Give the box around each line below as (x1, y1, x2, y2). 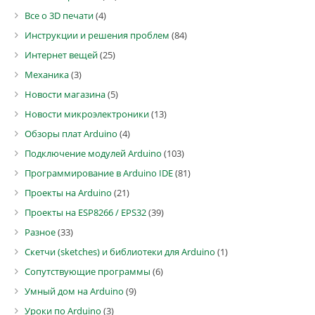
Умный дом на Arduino (25, 285, 124, 297)
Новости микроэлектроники (25, 108, 149, 120)
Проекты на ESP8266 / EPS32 (25, 206, 146, 219)
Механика (25, 68, 69, 81)
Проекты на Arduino (25, 186, 112, 199)
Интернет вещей (25, 49, 98, 61)
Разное (25, 226, 56, 238)
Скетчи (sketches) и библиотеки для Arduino (25, 245, 215, 258)
